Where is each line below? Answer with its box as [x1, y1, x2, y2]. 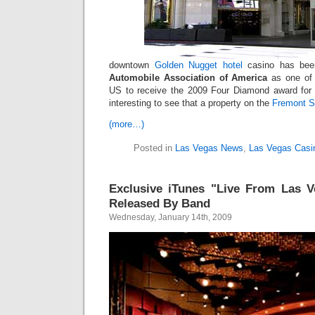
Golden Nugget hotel [154, 60, 243, 70]
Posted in [133, 143, 175, 153]
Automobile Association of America [109, 72, 268, 83]
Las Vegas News [174, 143, 243, 153]
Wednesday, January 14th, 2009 [109, 212, 232, 222]
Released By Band [109, 196, 210, 210]
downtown [109, 60, 155, 70]
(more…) [109, 119, 144, 129]
